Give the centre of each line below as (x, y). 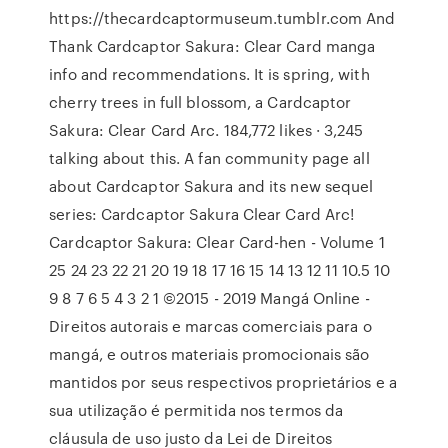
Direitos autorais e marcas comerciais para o (210, 326)
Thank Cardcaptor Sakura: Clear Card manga (212, 46)
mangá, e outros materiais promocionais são (209, 354)
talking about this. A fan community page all (209, 158)
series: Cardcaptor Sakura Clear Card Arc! (202, 214)
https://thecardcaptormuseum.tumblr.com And (222, 18)
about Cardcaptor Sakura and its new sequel (211, 186)
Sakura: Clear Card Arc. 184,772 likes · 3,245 (206, 130)
